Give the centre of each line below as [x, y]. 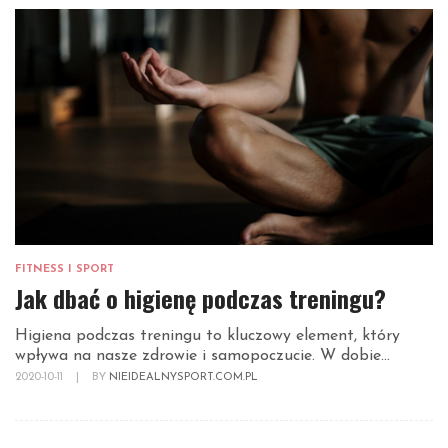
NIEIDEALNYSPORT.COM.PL [183, 378]
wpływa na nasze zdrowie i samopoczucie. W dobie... [202, 356]
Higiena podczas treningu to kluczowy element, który [207, 336]
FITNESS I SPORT [64, 270]
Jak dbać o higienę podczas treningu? [200, 298]
